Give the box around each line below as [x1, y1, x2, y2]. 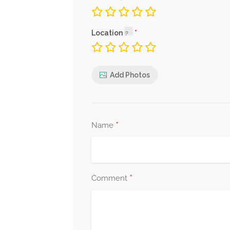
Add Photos [110, 70, 150, 79]
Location [91, 29, 124, 37]
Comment [91, 174, 129, 183]
